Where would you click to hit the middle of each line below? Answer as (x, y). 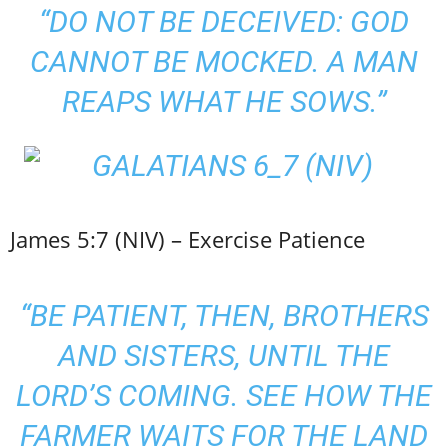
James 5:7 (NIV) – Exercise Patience (187, 239)
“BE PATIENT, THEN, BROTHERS (224, 315)
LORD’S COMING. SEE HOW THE (224, 395)
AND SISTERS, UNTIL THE (224, 355)
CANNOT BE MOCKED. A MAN (224, 61)
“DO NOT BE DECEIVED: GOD (224, 21)
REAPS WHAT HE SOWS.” (224, 101)
